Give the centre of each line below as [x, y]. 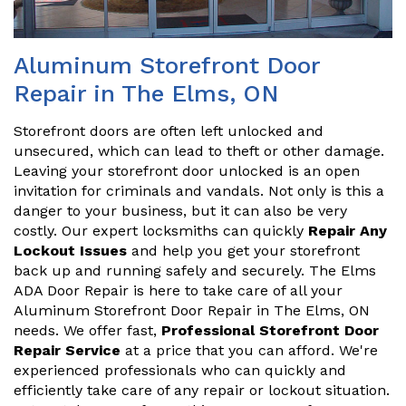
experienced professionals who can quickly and [180, 371]
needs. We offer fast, [87, 331]
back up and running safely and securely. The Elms [195, 271]
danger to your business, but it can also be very [180, 211]
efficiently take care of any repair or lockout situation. [202, 391]
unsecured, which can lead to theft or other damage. [199, 151]
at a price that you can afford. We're [249, 351]
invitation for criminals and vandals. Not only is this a [199, 191]
